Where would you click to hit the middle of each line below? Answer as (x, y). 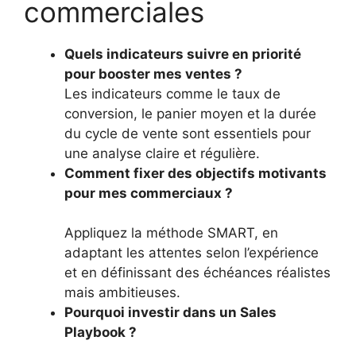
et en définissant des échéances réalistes (197, 272)
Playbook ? (101, 332)
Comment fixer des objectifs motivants (195, 173)
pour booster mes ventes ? (153, 74)
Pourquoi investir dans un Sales (170, 312)
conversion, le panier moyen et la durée (190, 113)
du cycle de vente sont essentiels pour (188, 133)
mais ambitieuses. (122, 292)
